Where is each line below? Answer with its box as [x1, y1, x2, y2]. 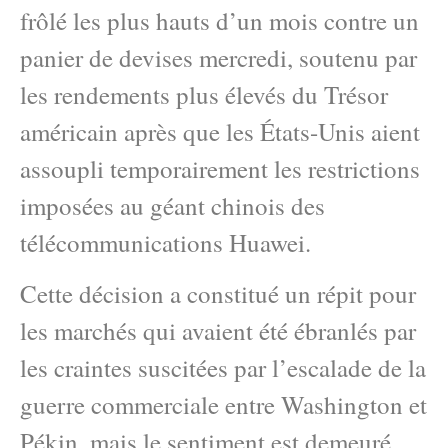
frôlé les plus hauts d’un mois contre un [20, 4, 419, 37]
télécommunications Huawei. [20, 226, 311, 259]
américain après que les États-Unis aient [20, 115, 420, 148]
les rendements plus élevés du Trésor [20, 78, 388, 111]
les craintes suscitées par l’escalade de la [20, 351, 426, 385]
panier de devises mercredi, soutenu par [20, 41, 417, 74]
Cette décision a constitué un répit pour [20, 277, 416, 311]
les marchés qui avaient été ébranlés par [20, 314, 416, 348]
